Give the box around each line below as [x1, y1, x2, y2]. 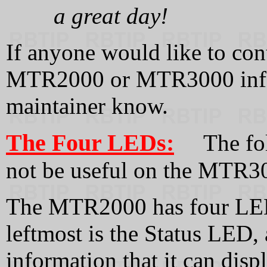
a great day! [54, 3, 168, 29]
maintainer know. [6, 93, 168, 119]
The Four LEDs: [6, 129, 174, 156]
